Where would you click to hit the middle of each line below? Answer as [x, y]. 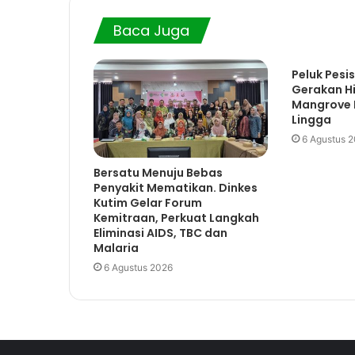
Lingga [311, 120]
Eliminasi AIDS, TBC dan [160, 233]
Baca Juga [151, 31]
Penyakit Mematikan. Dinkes [176, 188]
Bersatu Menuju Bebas [158, 173]
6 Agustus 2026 [138, 268]
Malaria [116, 248]
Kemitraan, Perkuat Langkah [176, 218]
